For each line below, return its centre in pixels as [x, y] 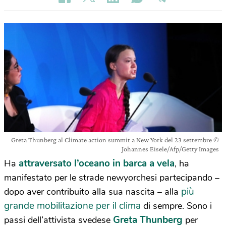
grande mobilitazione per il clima [72, 206]
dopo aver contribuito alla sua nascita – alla [93, 192]
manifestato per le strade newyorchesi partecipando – [112, 178]
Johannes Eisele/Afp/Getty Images [170, 149]
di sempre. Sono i [176, 206]
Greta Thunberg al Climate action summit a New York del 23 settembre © [115, 140]
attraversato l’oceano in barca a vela [97, 163]
